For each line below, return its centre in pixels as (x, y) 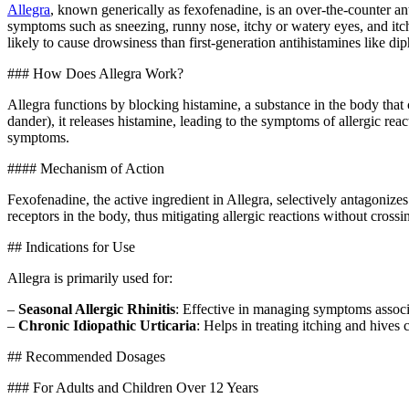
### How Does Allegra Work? (95, 73)
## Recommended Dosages (86, 356)
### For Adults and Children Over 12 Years (133, 387)
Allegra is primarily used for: (90, 278)
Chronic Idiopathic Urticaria (107, 325)
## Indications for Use (71, 246)
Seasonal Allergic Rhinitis (97, 309)
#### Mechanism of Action (86, 168)
